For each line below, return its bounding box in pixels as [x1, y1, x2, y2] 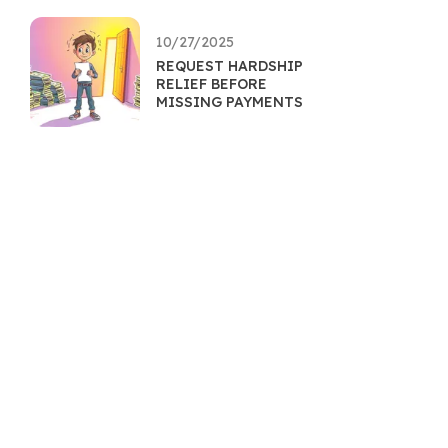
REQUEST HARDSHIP [156, 57, 303, 75]
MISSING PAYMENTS [156, 93, 303, 111]
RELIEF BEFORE [156, 75, 267, 93]
